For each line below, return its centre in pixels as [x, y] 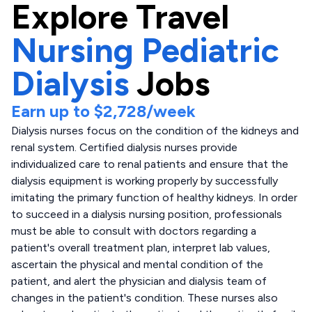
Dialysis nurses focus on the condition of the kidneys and [155, 131]
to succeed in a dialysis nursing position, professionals [147, 214]
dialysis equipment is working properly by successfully [145, 181]
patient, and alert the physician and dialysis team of [139, 281]
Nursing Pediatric [145, 50]
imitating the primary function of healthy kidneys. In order [154, 197]
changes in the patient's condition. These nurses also [145, 298]
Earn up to [53, 111]
